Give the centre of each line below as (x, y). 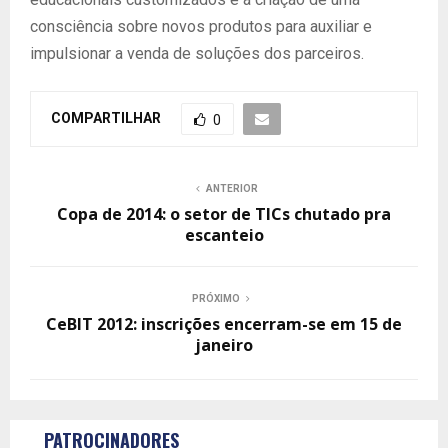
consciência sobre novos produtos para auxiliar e (201, 26)
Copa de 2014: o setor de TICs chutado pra (224, 214)
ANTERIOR (232, 188)
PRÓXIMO (216, 298)
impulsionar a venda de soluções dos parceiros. (197, 53)
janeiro (224, 345)
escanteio (224, 235)
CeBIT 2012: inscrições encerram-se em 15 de (224, 324)
